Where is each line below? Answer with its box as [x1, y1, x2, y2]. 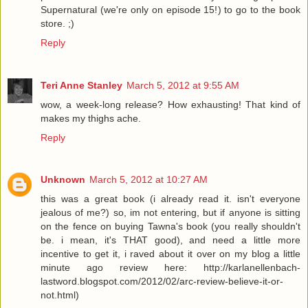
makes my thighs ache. [41, 112, 141, 124]
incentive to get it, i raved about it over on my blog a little [41, 248, 300, 260]
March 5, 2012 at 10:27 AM [89, 174, 208, 186]
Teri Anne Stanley [41, 79, 122, 91]
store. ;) [41, 17, 74, 29]
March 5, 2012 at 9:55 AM [126, 79, 239, 91]
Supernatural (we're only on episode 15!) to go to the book [41, 3, 300, 15]
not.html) [41, 289, 79, 301]
